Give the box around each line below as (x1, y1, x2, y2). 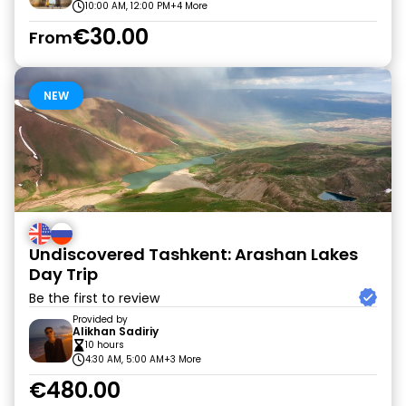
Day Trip (29, 263, 98, 285)
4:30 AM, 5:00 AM (85, 353, 164, 366)
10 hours (85, 338, 124, 352)
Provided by (72, 313, 128, 326)
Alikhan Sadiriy (72, 324, 159, 339)
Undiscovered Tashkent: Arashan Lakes (29, 243, 358, 266)
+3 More (164, 353, 201, 366)
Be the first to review (29, 289, 159, 307)
